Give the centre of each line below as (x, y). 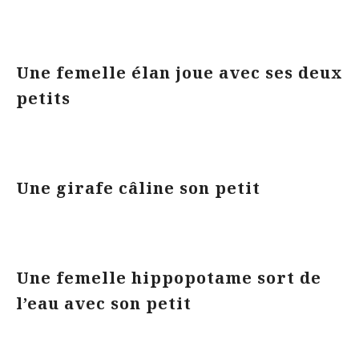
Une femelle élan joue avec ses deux (179, 73)
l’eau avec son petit (106, 303)
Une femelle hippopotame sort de (169, 278)
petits (46, 98)
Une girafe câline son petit (141, 188)
